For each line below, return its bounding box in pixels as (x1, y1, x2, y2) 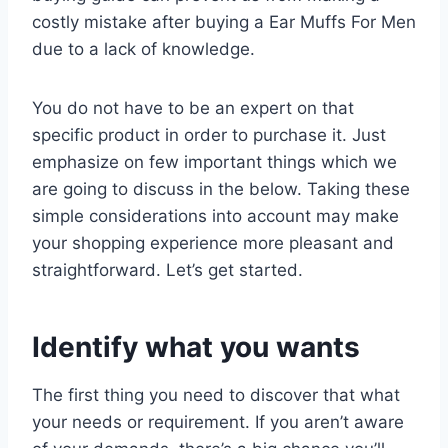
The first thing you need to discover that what (32, 384, 400, 405)
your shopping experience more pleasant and (32, 232, 394, 253)
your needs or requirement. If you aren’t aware (32, 411, 404, 432)
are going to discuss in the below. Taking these (32, 178, 410, 199)
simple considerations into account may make (32, 205, 399, 226)
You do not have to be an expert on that (32, 97, 354, 118)
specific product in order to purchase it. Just (32, 124, 386, 145)
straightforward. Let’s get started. (32, 259, 303, 280)
